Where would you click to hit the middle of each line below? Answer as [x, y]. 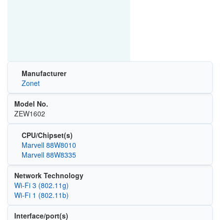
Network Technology [49, 175]
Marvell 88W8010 [49, 145]
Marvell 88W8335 [49, 155]
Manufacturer [44, 73]
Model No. [31, 103]
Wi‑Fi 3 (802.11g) [41, 185]
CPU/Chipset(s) [47, 135]
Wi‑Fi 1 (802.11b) [41, 195]
